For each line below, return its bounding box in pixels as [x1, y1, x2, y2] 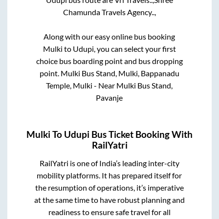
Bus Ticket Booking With [89, 129, 193, 140]
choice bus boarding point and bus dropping [36, 56, 183, 66]
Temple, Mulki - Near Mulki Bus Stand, [46, 80, 173, 90]
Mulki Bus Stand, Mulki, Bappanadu [60, 68, 179, 78]
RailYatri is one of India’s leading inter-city [39, 158, 179, 168]
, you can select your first [93, 44, 176, 53]
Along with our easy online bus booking [44, 31, 175, 41]
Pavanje [96, 92, 123, 102]
